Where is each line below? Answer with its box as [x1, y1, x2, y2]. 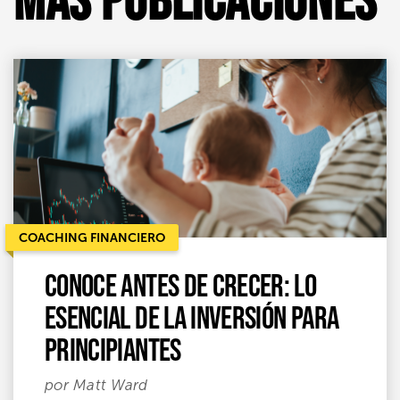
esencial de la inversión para [45, 298, 339, 335]
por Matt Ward [45, 376, 148, 394]
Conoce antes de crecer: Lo [45, 266, 317, 303]
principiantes [45, 330, 181, 367]
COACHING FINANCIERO [19, 229, 165, 245]
